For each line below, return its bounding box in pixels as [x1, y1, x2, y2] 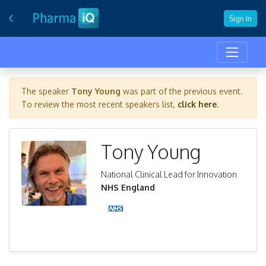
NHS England [101, 182, 155, 193]
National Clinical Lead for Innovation [101, 169, 237, 180]
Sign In [229, 13, 252, 23]
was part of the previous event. [121, 86, 243, 97]
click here [178, 99, 217, 110]
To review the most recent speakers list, [21, 99, 178, 110]
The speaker [21, 86, 71, 97]
